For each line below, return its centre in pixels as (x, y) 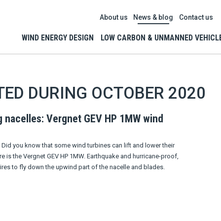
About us (113, 17)
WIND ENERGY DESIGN (58, 38)
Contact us (196, 17)
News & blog (153, 17)
